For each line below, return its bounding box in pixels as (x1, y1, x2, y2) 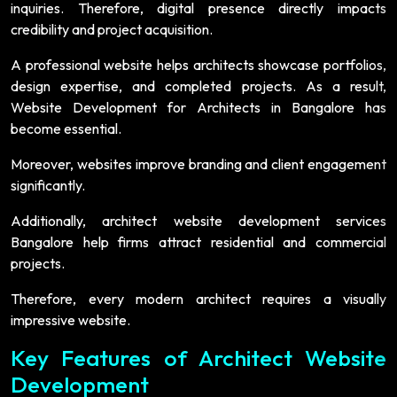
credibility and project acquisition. (11, 19, 213, 38)
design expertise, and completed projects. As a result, (11, 76, 386, 95)
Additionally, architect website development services (11, 211, 386, 230)
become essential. (11, 119, 121, 137)
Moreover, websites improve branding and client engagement (11, 154, 386, 173)
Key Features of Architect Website (11, 343, 386, 372)
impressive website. (11, 310, 130, 329)
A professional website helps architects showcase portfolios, (11, 55, 386, 74)
